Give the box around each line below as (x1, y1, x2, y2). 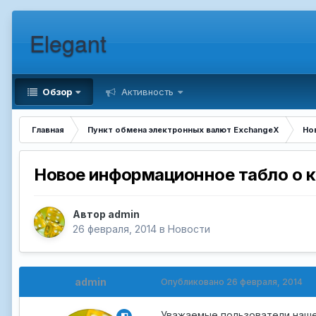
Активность (119, 86, 174, 97)
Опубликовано (161, 276, 226, 288)
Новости (168, 223, 210, 236)
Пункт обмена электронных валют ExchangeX (87, 125, 279, 135)
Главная (32, 125, 64, 135)
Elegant (30, 26, 107, 59)
